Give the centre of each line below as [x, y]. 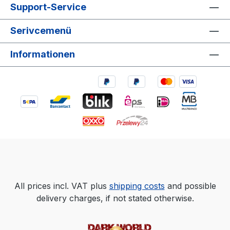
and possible [190, 186]
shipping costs [137, 186]
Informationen [43, 54]
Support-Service [48, 7]
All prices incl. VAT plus [62, 186]
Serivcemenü [41, 30]
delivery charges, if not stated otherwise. [115, 198]
